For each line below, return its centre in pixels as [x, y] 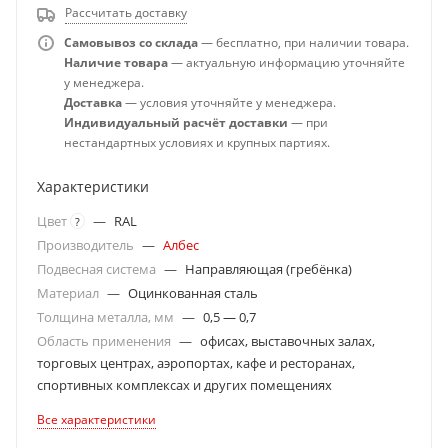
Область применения [105, 340]
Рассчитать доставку [126, 12]
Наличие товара [116, 62]
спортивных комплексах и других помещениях [184, 384]
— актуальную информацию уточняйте [286, 62]
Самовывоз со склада [131, 42]
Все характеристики [96, 419]
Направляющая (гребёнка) [268, 268]
